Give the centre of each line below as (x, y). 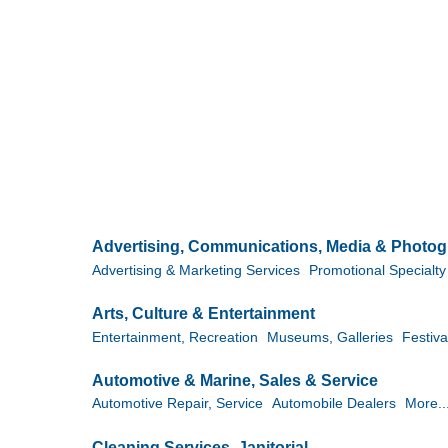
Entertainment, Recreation (175, 337)
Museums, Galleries (330, 337)
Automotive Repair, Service (177, 404)
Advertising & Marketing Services (196, 270)
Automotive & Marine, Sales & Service (235, 381)
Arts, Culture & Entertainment (203, 314)
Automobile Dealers (334, 404)
